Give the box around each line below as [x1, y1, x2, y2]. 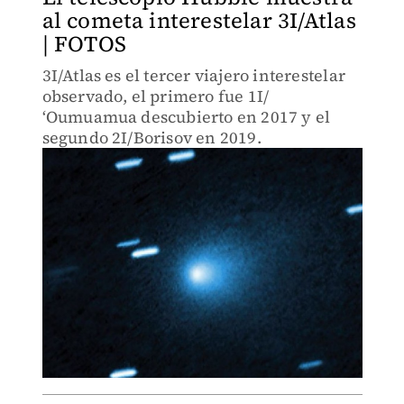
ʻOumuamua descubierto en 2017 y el [41, 106, 331, 128]
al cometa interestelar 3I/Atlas [41, 5, 356, 35]
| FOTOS [41, 29, 126, 59]
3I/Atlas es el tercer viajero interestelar [41, 64, 345, 87]
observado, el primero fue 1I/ [41, 85, 270, 107]
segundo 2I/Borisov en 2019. [41, 126, 262, 149]
